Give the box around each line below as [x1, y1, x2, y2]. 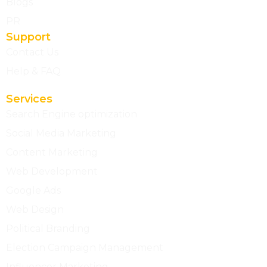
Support [6, 30, 51, 44]
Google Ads [6, 185, 61, 197]
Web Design [6, 204, 64, 216]
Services [6, 92, 52, 106]
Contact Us [6, 46, 58, 58]
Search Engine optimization [6, 108, 137, 120]
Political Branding [6, 223, 90, 235]
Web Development [6, 166, 98, 178]
